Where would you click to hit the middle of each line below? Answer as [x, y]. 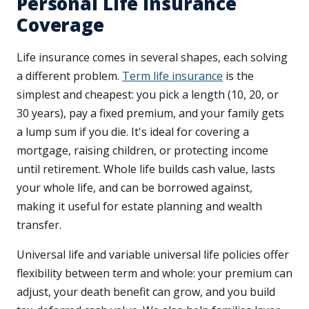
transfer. [39, 225]
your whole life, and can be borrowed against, [134, 188]
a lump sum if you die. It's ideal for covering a [133, 132]
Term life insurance [172, 76]
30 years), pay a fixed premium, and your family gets [150, 113]
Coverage [60, 25]
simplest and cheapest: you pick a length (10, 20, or [148, 95]
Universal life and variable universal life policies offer [153, 255]
